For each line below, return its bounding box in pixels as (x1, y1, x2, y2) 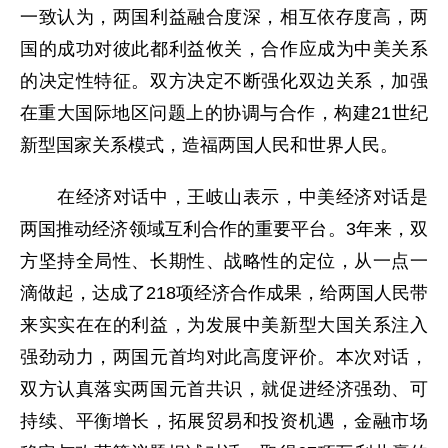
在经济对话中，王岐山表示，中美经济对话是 (20, 187, 428, 207)
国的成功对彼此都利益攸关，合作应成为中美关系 (20, 39, 428, 59)
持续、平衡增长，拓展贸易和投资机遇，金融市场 (20, 411, 428, 431)
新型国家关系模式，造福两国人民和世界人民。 (20, 135, 398, 155)
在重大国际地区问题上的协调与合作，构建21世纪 (20, 103, 428, 123)
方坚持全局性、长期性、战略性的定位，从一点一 (20, 251, 428, 271)
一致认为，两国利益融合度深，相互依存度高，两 (20, 7, 428, 27)
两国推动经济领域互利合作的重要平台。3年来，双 (20, 219, 428, 239)
